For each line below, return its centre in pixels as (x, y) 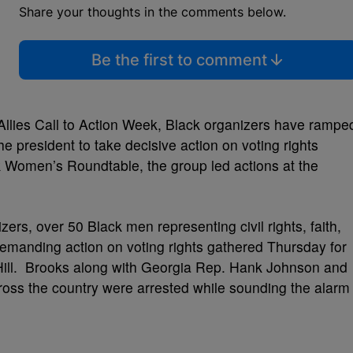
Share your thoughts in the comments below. (152, 12)
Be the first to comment (179, 60)
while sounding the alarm (271, 287)
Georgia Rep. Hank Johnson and (244, 267)
